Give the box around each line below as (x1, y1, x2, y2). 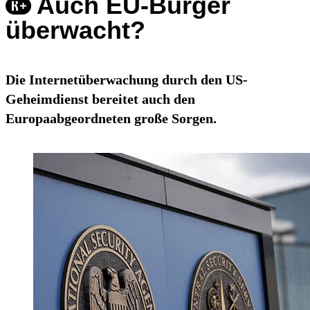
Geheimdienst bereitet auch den (6, 91, 195, 107)
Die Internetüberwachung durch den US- (6, 72, 248, 88)
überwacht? (6, 16, 145, 45)
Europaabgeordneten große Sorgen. (6, 111, 217, 127)
